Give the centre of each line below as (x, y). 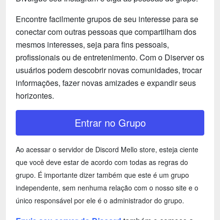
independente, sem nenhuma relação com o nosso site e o (107, 188)
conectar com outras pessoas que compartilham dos (106, 32)
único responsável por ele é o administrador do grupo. (100, 201)
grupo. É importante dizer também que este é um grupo (102, 175)
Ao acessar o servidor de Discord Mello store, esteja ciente (107, 150)
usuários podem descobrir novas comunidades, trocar (109, 70)
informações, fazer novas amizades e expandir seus (106, 83)
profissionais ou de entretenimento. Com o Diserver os (110, 57)
